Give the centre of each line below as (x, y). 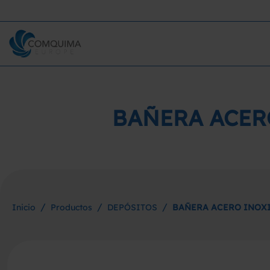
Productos (71, 207)
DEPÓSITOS (132, 207)
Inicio (24, 207)
